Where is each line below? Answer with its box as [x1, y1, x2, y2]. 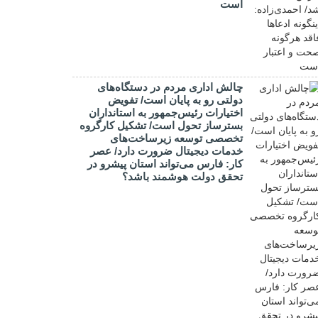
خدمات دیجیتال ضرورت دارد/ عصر [90, 145, 243, 157]
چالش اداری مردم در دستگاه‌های [97, 81, 243, 93]
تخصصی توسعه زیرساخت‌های [110, 132, 243, 144]
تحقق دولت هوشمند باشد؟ [122, 170, 243, 182]
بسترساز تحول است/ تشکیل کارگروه [79, 119, 243, 131]
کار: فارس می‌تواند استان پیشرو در [87, 158, 243, 170]
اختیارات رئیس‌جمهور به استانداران [89, 106, 243, 119]
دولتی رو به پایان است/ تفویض [108, 94, 243, 106]
